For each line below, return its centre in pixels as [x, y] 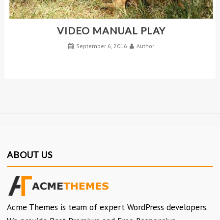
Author [145, 46]
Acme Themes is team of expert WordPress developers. [107, 207]
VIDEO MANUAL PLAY [111, 31]
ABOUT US [30, 155]
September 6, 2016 [102, 46]
